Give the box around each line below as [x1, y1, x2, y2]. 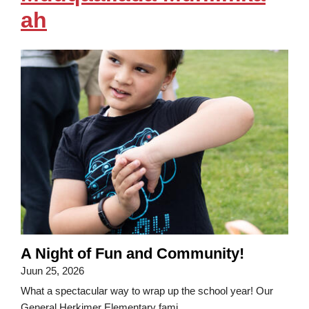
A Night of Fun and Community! [21, 244, 244, 262]
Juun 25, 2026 [21, 264, 84, 277]
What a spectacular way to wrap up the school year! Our [21, 284, 273, 297]
